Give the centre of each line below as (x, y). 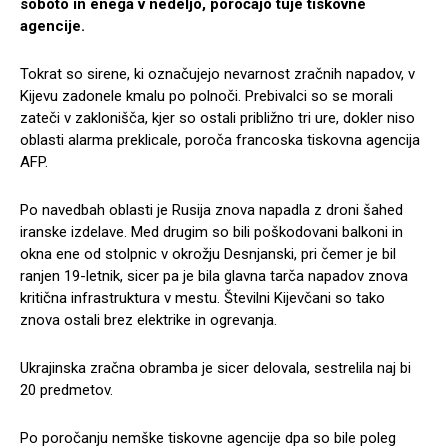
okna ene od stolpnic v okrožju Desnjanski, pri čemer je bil (208, 254)
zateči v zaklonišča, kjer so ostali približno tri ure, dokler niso (217, 118)
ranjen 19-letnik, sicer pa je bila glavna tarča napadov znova (214, 276)
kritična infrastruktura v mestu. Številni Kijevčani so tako (202, 298)
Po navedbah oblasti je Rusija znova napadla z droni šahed (211, 210)
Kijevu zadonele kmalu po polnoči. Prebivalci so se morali (206, 96)
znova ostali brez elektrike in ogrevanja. (148, 320)
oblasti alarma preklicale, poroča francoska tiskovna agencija (220, 140)
